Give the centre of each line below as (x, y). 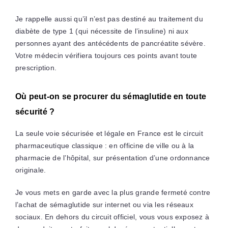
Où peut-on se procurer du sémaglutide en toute (111, 97)
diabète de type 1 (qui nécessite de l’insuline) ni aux (102, 31)
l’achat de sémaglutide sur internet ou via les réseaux (104, 205)
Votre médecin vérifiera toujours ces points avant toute (106, 56)
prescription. (36, 68)
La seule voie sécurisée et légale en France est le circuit (109, 134)
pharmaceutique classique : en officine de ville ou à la (105, 146)
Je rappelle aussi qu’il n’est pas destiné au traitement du (109, 19)
